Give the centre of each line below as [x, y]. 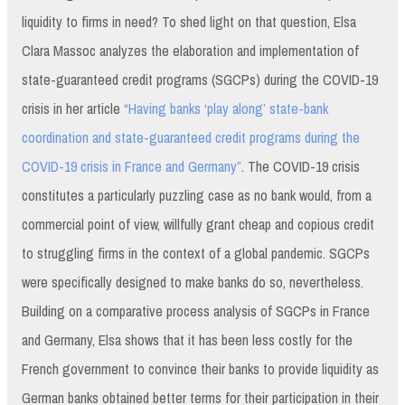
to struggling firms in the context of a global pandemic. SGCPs [196, 254]
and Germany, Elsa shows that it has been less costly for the [187, 340]
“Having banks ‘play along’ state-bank [226, 109]
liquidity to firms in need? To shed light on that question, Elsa [189, 22]
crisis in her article [73, 109]
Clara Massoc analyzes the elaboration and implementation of [190, 51]
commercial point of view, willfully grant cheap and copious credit [198, 225]
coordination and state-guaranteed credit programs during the [191, 138]
